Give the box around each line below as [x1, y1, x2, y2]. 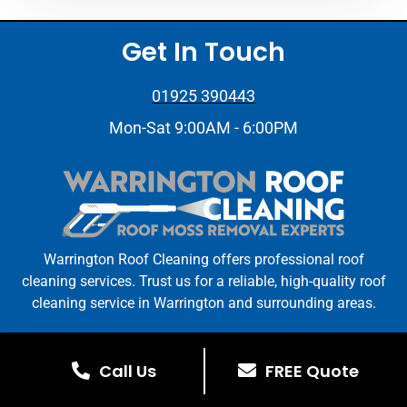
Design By [110, 353, 178, 372]
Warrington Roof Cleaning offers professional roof [43, 250, 364, 268]
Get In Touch [122, 34, 285, 70]
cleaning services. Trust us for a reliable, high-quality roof [21, 272, 386, 290]
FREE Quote [264, 359, 359, 382]
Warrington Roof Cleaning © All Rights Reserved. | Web [28, 339, 379, 357]
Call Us [99, 359, 157, 382]
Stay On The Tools [178, 353, 297, 372]
